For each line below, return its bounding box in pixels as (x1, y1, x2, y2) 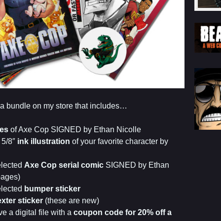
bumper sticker (24, 184, 80, 193)
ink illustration (17, 137, 70, 146)
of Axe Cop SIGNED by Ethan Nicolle (8, 125, 141, 134)
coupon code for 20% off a (74, 208, 172, 217)
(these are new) (43, 196, 99, 205)
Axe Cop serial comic (24, 161, 104, 170)
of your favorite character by (70, 137, 168, 146)
